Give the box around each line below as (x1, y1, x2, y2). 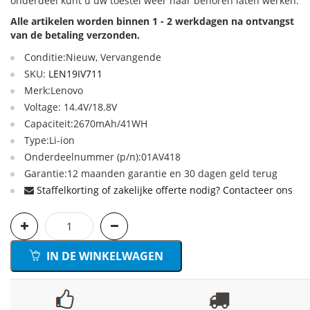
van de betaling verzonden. (10, 28, 140, 42)
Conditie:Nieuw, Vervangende (24, 51, 161, 64)
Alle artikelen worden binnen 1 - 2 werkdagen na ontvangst (10, 15, 294, 28)
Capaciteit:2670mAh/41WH (24, 117, 147, 130)
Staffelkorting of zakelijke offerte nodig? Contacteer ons (37, 183, 293, 197)
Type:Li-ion (24, 134, 75, 147)
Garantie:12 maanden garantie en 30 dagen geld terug (24, 167, 277, 180)
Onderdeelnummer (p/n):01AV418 (24, 150, 181, 163)
